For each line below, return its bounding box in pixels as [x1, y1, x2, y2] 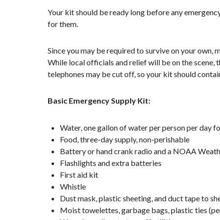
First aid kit [60, 169, 98, 179]
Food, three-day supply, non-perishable [60, 134, 190, 144]
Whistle [60, 181, 86, 191]
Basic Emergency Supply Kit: [48, 95, 150, 105]
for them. [48, 19, 78, 28]
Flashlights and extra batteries [60, 158, 162, 167]
